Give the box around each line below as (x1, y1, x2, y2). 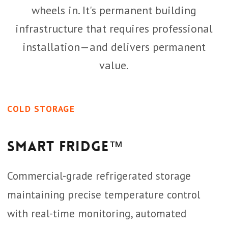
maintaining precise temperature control (7, 188, 200, 202)
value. (99, 58, 129, 72)
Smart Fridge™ (7, 137, 124, 156)
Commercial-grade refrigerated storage (7, 169, 191, 183)
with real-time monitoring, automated (7, 207, 186, 220)
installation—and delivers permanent (22, 40, 206, 54)
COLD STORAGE (7, 103, 75, 115)
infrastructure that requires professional (15, 21, 213, 36)
